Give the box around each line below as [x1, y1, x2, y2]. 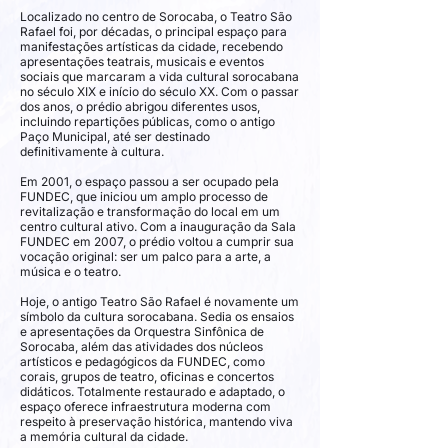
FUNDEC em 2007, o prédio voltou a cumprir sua [20, 234, 294, 249]
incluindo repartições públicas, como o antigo [20, 114, 275, 129]
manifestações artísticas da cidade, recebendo [20, 39, 283, 54]
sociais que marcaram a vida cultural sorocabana [20, 69, 299, 84]
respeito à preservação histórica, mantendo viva [20, 414, 293, 429]
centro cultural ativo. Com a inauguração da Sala [20, 219, 296, 234]
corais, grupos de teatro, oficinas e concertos [20, 369, 274, 384]
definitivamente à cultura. [20, 144, 164, 159]
